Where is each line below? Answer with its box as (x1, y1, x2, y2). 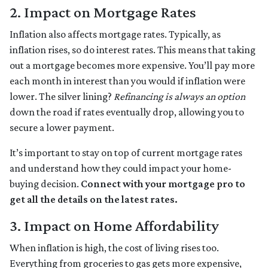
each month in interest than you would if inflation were (10, 75, 245, 87)
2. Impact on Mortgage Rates (10, 3, 196, 22)
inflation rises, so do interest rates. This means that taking (10, 44, 255, 56)
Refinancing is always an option (114, 90, 245, 103)
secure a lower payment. (10, 121, 114, 134)
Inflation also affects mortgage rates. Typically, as (10, 28, 221, 41)
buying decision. (10, 178, 81, 190)
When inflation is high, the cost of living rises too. (10, 242, 219, 254)
